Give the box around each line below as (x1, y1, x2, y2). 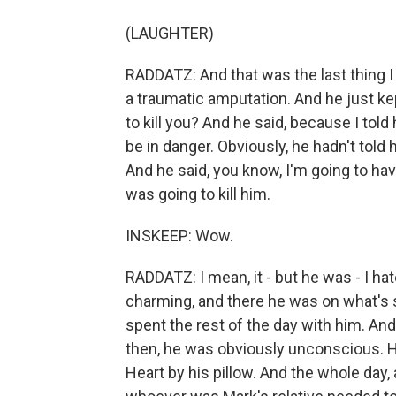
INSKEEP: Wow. (126, 226, 233, 245)
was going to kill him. (126, 185, 270, 203)
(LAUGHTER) (126, 24, 214, 42)
